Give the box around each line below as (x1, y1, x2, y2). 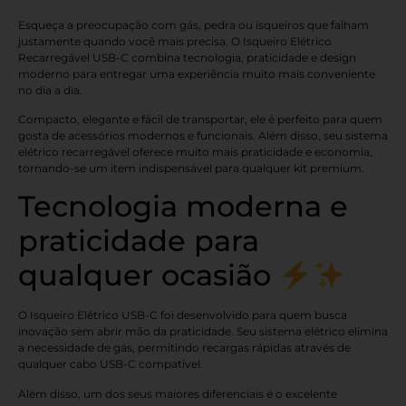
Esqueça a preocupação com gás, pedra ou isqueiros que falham (18, 17, 369, 32)
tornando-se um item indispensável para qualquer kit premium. (18, 160, 364, 175)
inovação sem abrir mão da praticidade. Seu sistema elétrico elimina (18, 324, 388, 339)
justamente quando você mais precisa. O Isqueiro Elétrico (18, 34, 332, 48)
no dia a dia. (18, 82, 82, 97)
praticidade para (18, 223, 259, 259)
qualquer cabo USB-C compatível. (18, 357, 203, 372)
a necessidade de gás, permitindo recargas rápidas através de (18, 341, 351, 355)
